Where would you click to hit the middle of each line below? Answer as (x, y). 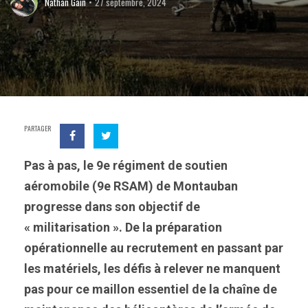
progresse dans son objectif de (112, 207)
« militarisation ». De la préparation (123, 227)
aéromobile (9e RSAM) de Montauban (131, 186)
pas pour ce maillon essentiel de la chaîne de (151, 289)
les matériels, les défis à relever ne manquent (152, 268)
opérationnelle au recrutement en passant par (154, 248)
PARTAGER (37, 128)
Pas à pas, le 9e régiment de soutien (126, 165)
